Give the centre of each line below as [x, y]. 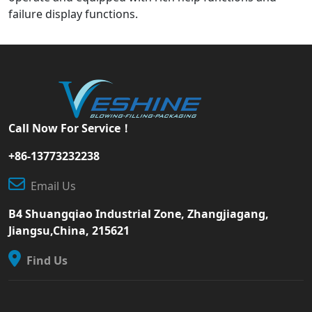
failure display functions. [73, 14]
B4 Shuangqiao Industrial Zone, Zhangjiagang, [139, 214]
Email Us [50, 186]
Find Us [44, 260]
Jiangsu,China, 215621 [69, 231]
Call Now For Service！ [70, 128]
